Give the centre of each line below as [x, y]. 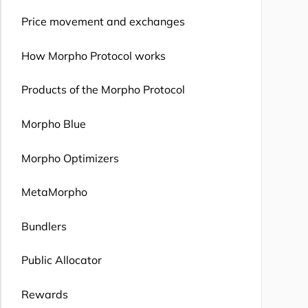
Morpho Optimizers [70, 158]
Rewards [44, 294]
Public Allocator [61, 260]
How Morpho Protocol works [93, 55]
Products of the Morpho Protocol [103, 90]
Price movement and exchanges [103, 22]
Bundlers [44, 226]
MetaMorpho [54, 192]
